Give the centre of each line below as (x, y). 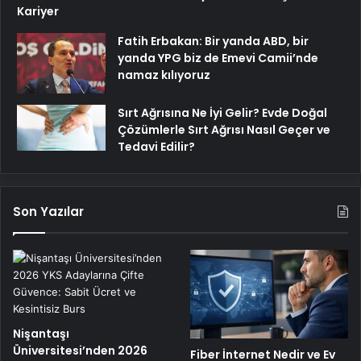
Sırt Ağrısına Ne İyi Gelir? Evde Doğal (222, 112)
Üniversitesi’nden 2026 (80, 350)
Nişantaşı (41, 333)
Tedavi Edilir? (156, 146)
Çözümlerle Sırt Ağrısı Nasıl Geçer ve (224, 129)
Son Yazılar (48, 211)
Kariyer (38, 11)
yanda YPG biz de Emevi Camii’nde (218, 58)
